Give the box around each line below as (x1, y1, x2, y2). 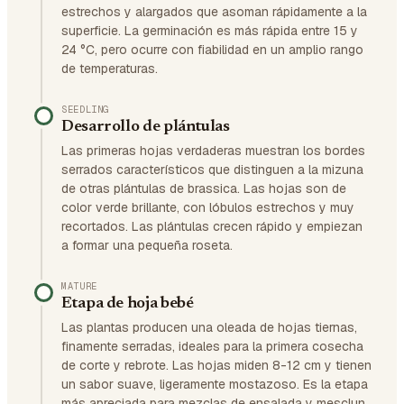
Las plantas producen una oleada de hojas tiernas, (61, 319, 357, 335)
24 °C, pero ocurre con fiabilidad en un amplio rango (61, 41, 363, 58)
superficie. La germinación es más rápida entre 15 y (61, 23, 358, 39)
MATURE (61, 280, 97, 292)
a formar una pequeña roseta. (61, 237, 233, 253)
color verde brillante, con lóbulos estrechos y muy (61, 199, 354, 216)
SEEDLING (61, 103, 110, 115)
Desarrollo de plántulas (61, 119, 230, 135)
